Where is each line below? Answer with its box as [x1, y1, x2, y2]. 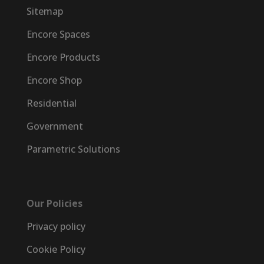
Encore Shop [26, 73, 82, 87]
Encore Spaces [26, 27, 90, 41]
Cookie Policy [26, 242, 85, 256]
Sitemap [26, 4, 63, 18]
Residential [26, 96, 77, 110]
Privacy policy [26, 219, 85, 233]
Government [26, 119, 83, 133]
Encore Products [26, 50, 100, 64]
